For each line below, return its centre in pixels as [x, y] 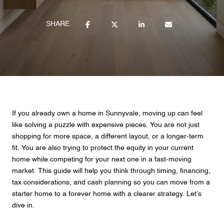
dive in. [23, 205]
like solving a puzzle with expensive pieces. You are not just [106, 125]
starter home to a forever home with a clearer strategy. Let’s [107, 194]
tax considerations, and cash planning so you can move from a [111, 182]
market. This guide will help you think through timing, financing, [111, 171]
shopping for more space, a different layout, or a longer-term [108, 136]
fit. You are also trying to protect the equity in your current [103, 148]
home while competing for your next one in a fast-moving [102, 159]
